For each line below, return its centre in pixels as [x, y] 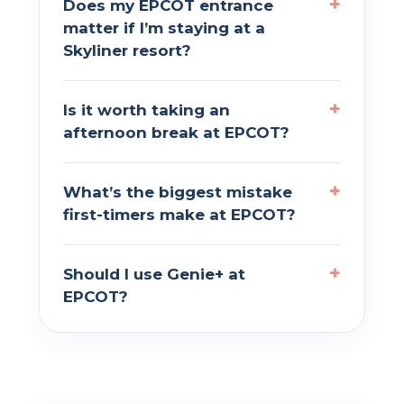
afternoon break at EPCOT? [176, 132]
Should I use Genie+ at [154, 274]
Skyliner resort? [127, 50]
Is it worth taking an [147, 110]
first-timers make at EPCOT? [179, 214]
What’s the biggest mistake [178, 192]
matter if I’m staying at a [164, 28]
